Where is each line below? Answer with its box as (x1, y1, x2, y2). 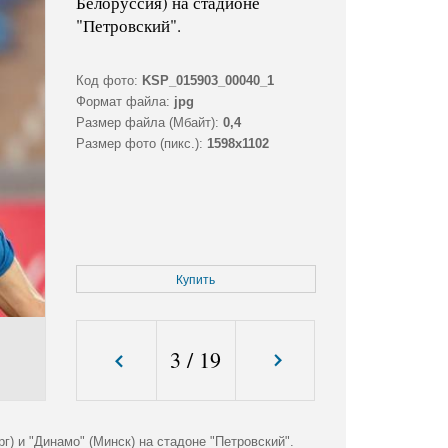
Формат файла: (75, 94, 170, 110)
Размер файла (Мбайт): (75, 115, 219, 131)
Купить (176, 273, 216, 288)
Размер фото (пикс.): (75, 136, 203, 152)
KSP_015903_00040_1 (141, 73, 274, 89)
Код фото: (75, 73, 138, 89)
